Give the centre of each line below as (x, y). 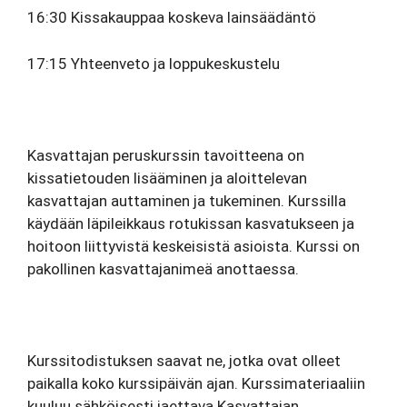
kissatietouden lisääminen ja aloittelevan (167, 178)
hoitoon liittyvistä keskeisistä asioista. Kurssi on (194, 246)
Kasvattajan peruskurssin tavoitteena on (166, 155)
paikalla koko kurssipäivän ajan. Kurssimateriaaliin (196, 383)
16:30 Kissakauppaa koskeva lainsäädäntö (177, 17)
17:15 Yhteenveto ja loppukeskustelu (154, 63)
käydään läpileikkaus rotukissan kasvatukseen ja (191, 223)
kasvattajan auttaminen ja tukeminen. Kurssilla (187, 200)
